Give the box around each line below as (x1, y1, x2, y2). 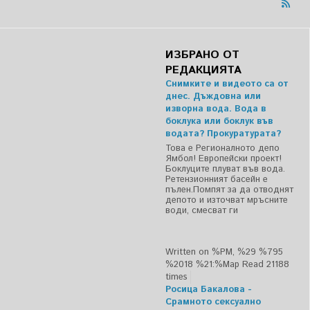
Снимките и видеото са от (165, 77, 289, 91)
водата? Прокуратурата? (165, 127, 281, 141)
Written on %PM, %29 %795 (165, 246, 283, 259)
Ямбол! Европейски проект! (165, 152, 282, 166)
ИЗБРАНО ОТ (165, 47, 239, 64)
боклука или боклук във (165, 115, 273, 129)
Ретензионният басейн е (165, 173, 268, 187)
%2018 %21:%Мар (165, 258, 239, 272)
